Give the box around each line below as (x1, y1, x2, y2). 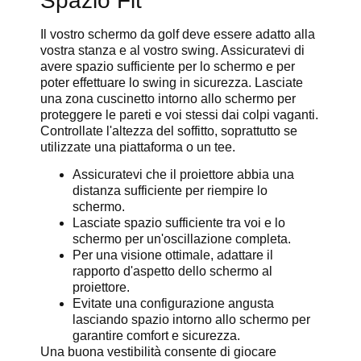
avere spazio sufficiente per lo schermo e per (40, 59, 295, 73)
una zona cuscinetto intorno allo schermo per (40, 91, 296, 106)
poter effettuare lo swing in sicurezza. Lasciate (40, 75, 303, 89)
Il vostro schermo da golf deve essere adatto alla (40, 27, 315, 41)
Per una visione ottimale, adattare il (73, 248, 273, 263)
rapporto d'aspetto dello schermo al (73, 264, 272, 279)
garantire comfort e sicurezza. (73, 329, 240, 343)
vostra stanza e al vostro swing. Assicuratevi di (40, 43, 305, 57)
